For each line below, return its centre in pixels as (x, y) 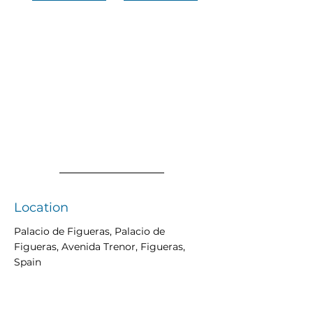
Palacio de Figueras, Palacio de (89, 231)
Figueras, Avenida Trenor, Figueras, (100, 247)
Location (41, 208)
